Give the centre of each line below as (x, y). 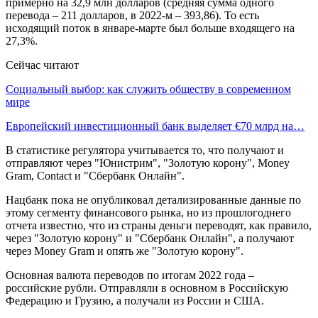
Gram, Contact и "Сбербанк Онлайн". (95, 175)
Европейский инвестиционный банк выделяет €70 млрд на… (155, 126)
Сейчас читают (42, 65)
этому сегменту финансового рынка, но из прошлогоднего (148, 212)
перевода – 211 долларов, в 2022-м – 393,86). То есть (132, 15)
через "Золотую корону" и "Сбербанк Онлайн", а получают (150, 238)
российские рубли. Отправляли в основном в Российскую (147, 287)
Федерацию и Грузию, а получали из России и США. (135, 300)
